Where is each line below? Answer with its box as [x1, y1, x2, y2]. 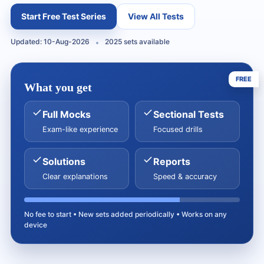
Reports [153, 156, 190, 167]
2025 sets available [105, 37, 170, 46]
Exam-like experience [42, 125, 118, 134]
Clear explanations [42, 172, 108, 181]
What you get [24, 81, 92, 94]
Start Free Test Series [21, 11, 106, 21]
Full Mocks [42, 108, 91, 120]
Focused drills [153, 125, 203, 134]
